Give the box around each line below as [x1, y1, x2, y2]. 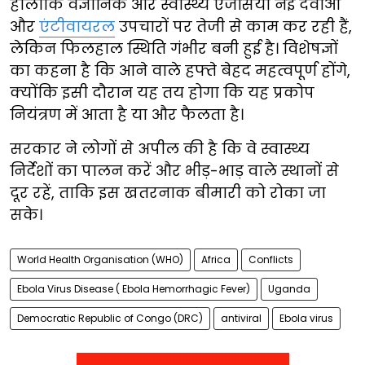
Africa [201, 253, 231, 267]
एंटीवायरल [39, 16, 115, 37]
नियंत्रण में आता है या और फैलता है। [10, 104, 244, 125]
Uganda [268, 282, 310, 297]
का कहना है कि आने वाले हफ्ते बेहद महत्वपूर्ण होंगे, [10, 60, 350, 81]
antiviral [221, 311, 262, 326]
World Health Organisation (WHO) [17, 253, 183, 267]
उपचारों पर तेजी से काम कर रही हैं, [115, 16, 352, 37]
